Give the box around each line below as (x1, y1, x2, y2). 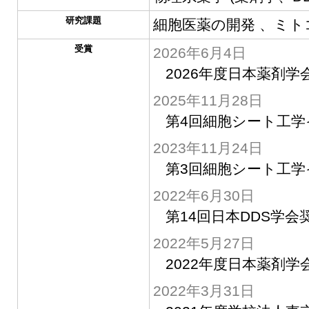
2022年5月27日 (152, 235, 255, 251)
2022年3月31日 (152, 283, 255, 299)
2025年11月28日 (152, 92, 263, 108)
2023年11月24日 (152, 140, 263, 156)
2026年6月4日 (152, 45, 246, 61)
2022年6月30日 (152, 188, 255, 203)
